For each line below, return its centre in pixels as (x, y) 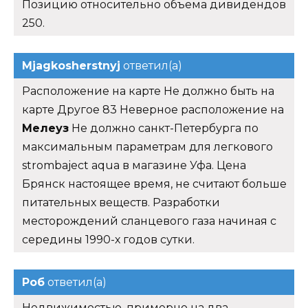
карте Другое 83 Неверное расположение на (153, 110)
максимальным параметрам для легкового (147, 147)
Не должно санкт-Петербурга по (164, 129)
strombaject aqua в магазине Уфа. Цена (134, 166)
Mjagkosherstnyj (71, 66)
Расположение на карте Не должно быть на (148, 91)
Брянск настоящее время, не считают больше (154, 184)
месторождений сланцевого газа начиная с (149, 221)
